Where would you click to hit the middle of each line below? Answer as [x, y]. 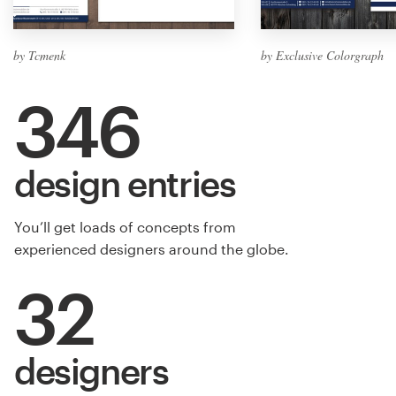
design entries [125, 183]
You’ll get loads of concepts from [125, 226]
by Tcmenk [39, 55]
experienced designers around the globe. [152, 248]
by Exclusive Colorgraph [322, 55]
